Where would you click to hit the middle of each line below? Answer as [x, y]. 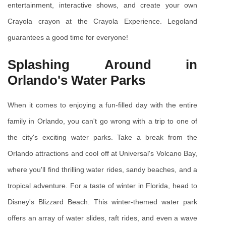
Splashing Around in [102, 64]
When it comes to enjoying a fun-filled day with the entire [102, 105]
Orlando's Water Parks [76, 80]
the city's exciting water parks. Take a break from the [102, 137]
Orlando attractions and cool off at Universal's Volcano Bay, [102, 153]
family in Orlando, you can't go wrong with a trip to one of [102, 121]
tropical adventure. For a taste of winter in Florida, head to [102, 185]
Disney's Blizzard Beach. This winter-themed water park [102, 202]
